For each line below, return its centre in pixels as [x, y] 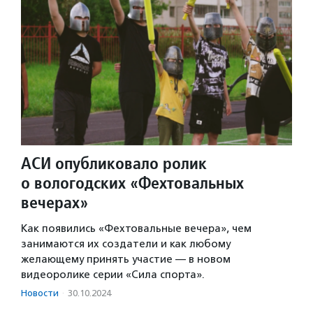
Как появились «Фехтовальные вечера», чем [136, 229]
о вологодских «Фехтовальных [132, 183]
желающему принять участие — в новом [126, 260]
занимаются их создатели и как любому [126, 244]
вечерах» [54, 203]
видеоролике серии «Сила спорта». [113, 275]
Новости [40, 293]
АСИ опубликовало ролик [114, 163]
